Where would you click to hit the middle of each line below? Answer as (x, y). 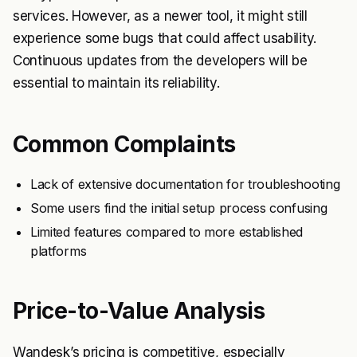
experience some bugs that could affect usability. (165, 39)
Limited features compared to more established (167, 232)
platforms (59, 251)
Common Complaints (124, 145)
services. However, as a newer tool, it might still (160, 16)
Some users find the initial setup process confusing (179, 208)
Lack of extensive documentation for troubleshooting (185, 184)
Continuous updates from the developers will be (160, 61)
